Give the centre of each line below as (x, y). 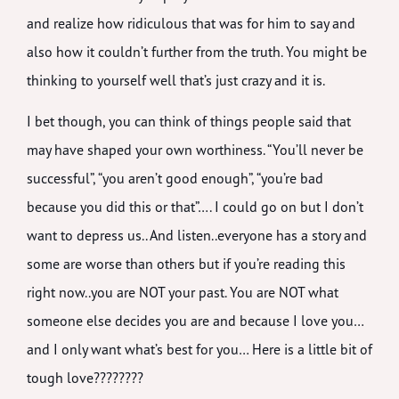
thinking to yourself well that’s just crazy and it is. (176, 80)
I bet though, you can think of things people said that (189, 122)
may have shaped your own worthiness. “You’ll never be (195, 150)
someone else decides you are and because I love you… (195, 321)
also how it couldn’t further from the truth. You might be (197, 51)
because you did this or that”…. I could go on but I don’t (195, 207)
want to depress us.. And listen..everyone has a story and (197, 236)
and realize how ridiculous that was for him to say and (191, 23)
